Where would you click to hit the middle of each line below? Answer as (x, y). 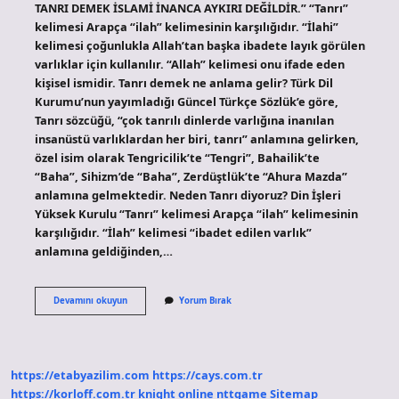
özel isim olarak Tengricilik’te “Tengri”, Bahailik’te (177, 157)
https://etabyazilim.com (80, 375)
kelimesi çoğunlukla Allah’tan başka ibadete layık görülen (199, 45)
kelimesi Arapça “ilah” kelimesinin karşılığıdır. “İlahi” (186, 26)
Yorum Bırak (205, 300)
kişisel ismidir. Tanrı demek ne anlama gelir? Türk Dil (183, 82)
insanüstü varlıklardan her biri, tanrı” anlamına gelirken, (196, 138)
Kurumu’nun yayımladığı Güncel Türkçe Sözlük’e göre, (186, 101)
